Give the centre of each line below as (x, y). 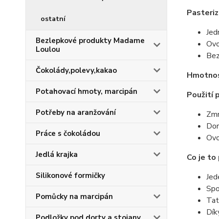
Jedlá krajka (57, 154)
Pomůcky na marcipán (74, 197)
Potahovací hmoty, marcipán (87, 91)
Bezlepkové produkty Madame (90, 41)
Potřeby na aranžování (76, 112)
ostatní (53, 19)
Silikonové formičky (70, 175)
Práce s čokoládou (68, 133)
